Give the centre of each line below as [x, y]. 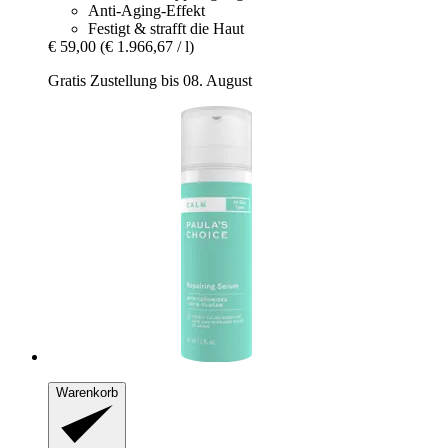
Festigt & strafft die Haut [166, 28]
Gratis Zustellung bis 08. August [150, 80]
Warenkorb [87, 392]
